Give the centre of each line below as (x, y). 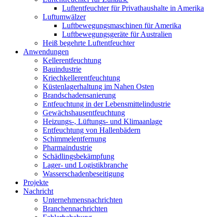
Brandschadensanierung (79, 95)
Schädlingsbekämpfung (78, 156)
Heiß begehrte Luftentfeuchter (89, 43)
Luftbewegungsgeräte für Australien (117, 34)
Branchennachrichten (75, 209)
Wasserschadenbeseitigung (83, 174)
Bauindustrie (62, 69)
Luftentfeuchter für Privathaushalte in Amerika (133, 8)
